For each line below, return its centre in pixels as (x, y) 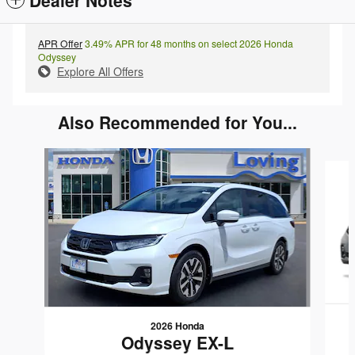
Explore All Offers (100, 71)
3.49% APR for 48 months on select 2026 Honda (188, 43)
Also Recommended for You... (177, 122)
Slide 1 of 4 (34, 155)
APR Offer (60, 43)
